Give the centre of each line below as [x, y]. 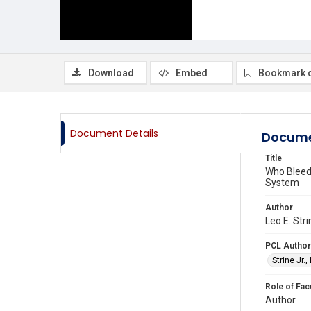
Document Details [114, 133]
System [282, 183]
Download [111, 73]
